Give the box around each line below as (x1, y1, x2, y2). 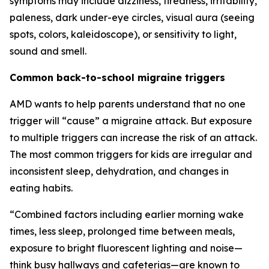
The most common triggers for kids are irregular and (10, 148, 252, 160)
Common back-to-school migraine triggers (10, 71, 225, 83)
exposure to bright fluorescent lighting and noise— (10, 242, 243, 254)
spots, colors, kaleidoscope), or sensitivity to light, (10, 28, 237, 40)
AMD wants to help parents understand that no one (10, 98, 246, 110)
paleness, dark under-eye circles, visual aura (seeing (10, 11, 255, 23)
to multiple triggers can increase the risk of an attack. (10, 131, 257, 144)
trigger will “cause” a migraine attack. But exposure (10, 115, 252, 127)
